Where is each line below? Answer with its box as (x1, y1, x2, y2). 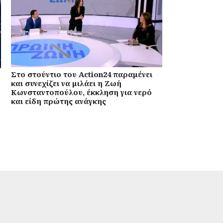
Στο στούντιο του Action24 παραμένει (10, 69, 152, 79)
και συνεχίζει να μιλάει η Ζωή (10, 78, 121, 88)
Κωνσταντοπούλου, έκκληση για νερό (10, 87, 152, 97)
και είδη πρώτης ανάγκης (10, 96, 106, 106)
